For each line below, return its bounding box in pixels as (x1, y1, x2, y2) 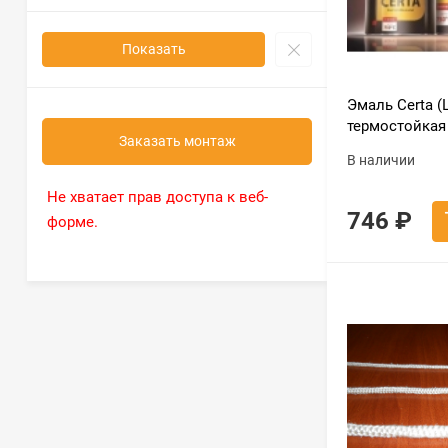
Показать (121, 41, 186, 57)
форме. (47, 213, 98, 231)
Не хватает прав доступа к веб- (47, 188, 268, 206)
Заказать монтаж (118, 133, 236, 149)
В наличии (347, 152, 415, 168)
